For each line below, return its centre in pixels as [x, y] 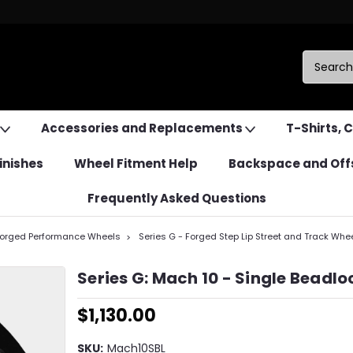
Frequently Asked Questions [176, 198]
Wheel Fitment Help [136, 163]
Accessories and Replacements [143, 128]
